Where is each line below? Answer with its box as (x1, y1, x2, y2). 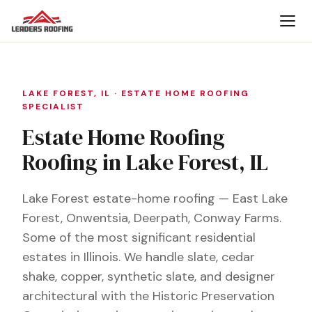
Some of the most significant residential (22, 229, 256, 246)
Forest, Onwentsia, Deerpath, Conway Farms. (22, 210, 281, 226)
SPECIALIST (22, 101, 84, 112)
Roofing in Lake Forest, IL (22, 147, 268, 178)
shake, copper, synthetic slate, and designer (22, 268, 275, 285)
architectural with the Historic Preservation (22, 288, 274, 304)
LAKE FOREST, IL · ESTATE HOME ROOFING (22, 88, 249, 99)
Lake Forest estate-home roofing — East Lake (22, 190, 288, 207)
